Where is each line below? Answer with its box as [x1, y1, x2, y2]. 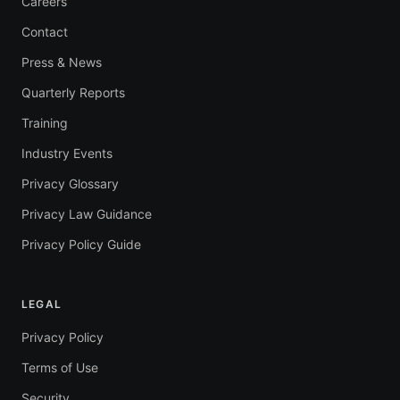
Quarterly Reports [21, 85, 125, 100]
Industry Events [21, 146, 112, 161]
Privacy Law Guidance [21, 206, 152, 221]
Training [21, 115, 68, 130]
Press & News [21, 54, 102, 70]
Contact [21, 24, 68, 39]
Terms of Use [21, 360, 98, 375]
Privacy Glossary [21, 176, 119, 191]
